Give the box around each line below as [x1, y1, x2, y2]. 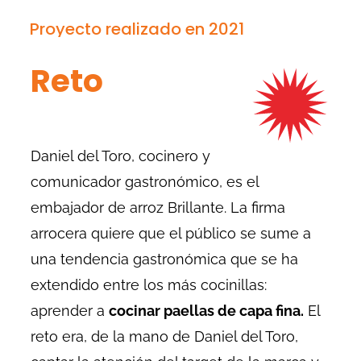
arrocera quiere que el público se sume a [31, 225, 312, 243]
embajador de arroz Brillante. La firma [31, 199, 286, 217]
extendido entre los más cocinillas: [31, 276, 268, 294]
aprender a [31, 302, 110, 320]
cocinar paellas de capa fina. [109, 302, 305, 320]
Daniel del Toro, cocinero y [31, 147, 211, 165]
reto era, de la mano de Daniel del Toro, [31, 328, 299, 346]
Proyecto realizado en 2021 [30, 17, 245, 40]
